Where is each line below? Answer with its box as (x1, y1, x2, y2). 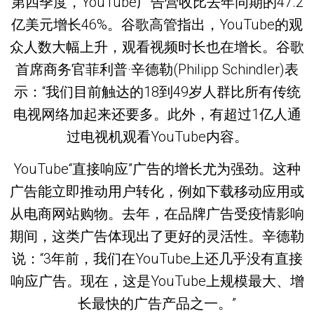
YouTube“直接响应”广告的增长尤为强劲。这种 (13, 161, 301, 178)
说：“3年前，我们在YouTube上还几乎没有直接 (11, 250, 303, 268)
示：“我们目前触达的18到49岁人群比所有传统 (13, 83, 301, 101)
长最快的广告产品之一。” (78, 295, 236, 313)
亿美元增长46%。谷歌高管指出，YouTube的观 (11, 16, 303, 34)
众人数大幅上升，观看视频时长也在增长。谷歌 (10, 39, 304, 56)
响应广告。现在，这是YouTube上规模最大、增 (10, 273, 304, 290)
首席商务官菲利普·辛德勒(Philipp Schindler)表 (15, 61, 299, 78)
